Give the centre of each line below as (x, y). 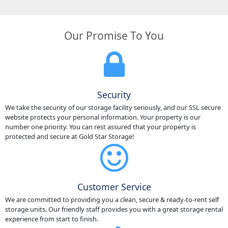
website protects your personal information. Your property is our (103, 117)
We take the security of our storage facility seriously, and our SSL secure (113, 107)
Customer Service (114, 187)
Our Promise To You (114, 36)
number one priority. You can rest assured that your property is (100, 126)
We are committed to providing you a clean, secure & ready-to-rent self (112, 199)
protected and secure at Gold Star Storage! (69, 136)
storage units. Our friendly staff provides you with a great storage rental (114, 209)
